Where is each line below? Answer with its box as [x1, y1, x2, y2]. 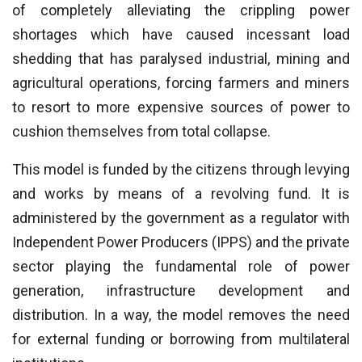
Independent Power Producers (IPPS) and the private [12, 234, 350, 250]
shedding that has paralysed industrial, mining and [12, 50, 350, 67]
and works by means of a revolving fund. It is [12, 185, 350, 202]
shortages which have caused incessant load [12, 26, 350, 43]
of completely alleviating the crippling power [12, 2, 350, 19]
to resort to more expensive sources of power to [12, 99, 350, 116]
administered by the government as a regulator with [12, 209, 350, 226]
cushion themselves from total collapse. [12, 123, 271, 140]
